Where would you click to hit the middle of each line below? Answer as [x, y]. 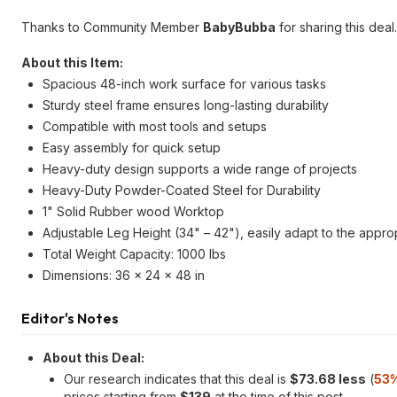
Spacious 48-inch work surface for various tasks [184, 84]
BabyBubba [239, 27]
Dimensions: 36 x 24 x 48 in [124, 275]
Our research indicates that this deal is [177, 379]
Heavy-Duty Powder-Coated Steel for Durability [182, 190]
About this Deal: [93, 358]
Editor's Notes [70, 318]
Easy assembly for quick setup [132, 148]
